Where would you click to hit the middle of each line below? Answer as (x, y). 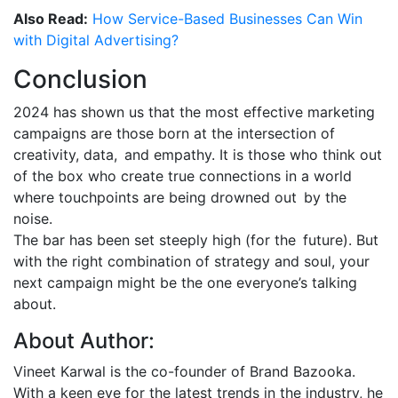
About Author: (84, 340)
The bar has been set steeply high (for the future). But (196, 239)
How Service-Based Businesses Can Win (227, 18)
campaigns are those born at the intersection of (174, 133)
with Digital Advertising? (96, 40)
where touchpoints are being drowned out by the (180, 197)
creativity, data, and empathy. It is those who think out (198, 154)
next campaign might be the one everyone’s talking (189, 282)
